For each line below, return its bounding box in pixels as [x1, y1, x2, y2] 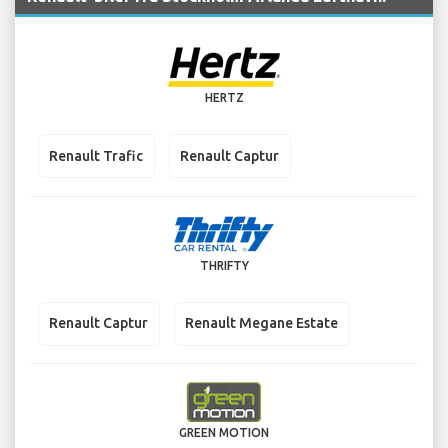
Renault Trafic [49, 147, 143, 164]
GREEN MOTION [179, 426, 269, 440]
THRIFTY [199, 258, 249, 272]
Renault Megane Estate [185, 315, 338, 332]
